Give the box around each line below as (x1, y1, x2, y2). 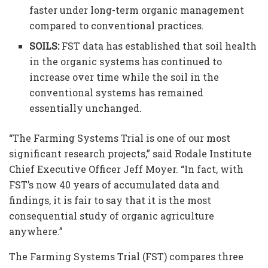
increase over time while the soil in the (29, 71, 220, 84)
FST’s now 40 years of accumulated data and (9, 178, 220, 191)
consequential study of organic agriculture (9, 209, 214, 223)
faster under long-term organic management (29, 4, 245, 17)
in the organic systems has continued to (29, 55, 223, 68)
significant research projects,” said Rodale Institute (9, 147, 252, 160)
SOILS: (29, 39, 60, 53)
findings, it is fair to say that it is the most (9, 194, 211, 207)
